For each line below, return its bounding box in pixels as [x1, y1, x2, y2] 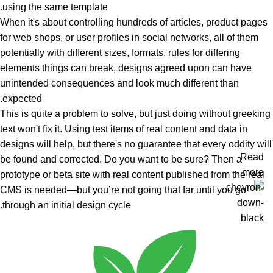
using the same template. [2, 1, 108, 12]
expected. [2, 93, 42, 104]
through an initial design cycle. [2, 199, 131, 210]
